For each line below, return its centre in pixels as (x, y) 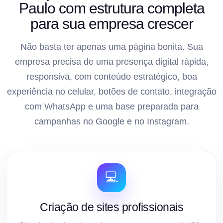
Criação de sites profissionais (111, 207)
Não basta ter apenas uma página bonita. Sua (111, 47)
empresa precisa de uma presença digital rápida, (111, 61)
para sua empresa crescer (111, 23)
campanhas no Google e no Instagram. (111, 121)
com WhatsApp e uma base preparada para (111, 106)
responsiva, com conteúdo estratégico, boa (111, 76)
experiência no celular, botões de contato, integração (111, 91)
